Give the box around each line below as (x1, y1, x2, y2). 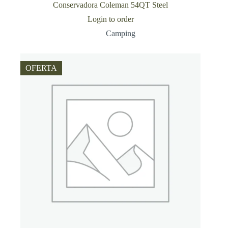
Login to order (87, 15, 134, 24)
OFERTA (25, 64, 57, 73)
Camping (106, 29, 136, 38)
